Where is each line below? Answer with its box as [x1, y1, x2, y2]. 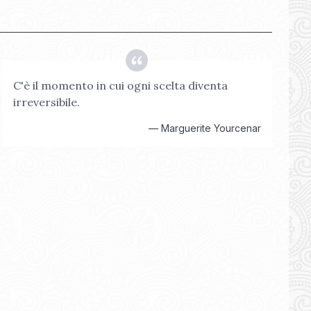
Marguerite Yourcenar [160, 122, 261, 134]
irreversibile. [12, 95, 80, 109]
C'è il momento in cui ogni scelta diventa [12, 78, 228, 92]
